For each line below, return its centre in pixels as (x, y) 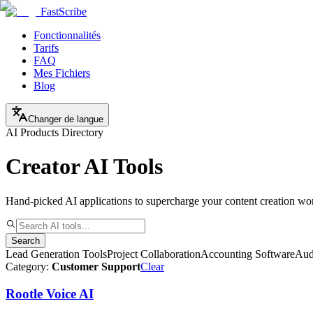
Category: (29, 266)
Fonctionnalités (67, 35)
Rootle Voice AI (50, 293)
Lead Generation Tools (56, 254)
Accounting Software (248, 254)
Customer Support (96, 266)
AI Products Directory (54, 132)
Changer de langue (66, 119)
